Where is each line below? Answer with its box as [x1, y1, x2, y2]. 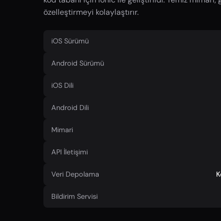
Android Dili [51, 103, 89, 112]
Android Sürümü [51, 58, 104, 68]
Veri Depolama [51, 169, 99, 179]
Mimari [51, 125, 73, 134]
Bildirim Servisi [51, 191, 98, 201]
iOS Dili [51, 80, 74, 90]
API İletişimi [51, 147, 88, 156]
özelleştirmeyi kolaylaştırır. [43, 6, 139, 17]
